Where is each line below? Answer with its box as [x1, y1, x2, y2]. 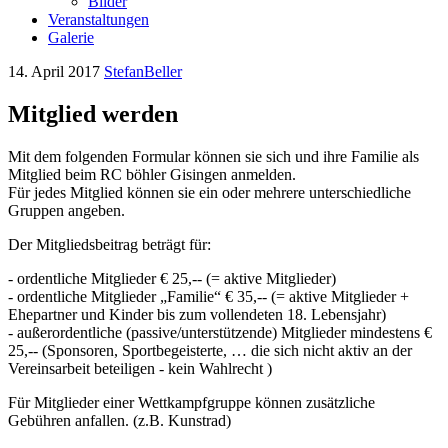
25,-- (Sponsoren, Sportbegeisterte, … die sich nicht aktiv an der [8, 341, 412, 359]
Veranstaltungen [48, 11, 149, 28]
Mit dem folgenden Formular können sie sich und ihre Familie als [8, 147, 419, 165]
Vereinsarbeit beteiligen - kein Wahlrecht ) [8, 359, 272, 377]
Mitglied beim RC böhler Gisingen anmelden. [8, 165, 296, 183]
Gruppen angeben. [8, 201, 125, 219]
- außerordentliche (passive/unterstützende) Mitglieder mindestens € [8, 323, 432, 341]
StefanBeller [104, 63, 182, 80]
